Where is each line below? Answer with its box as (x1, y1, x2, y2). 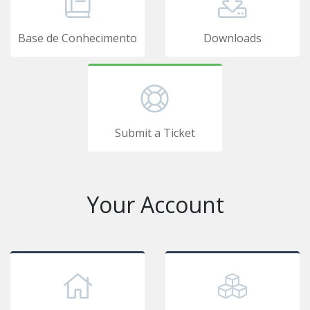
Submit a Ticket (115, 125, 195, 140)
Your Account (86, 190, 224, 219)
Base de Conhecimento (18, 30, 137, 46)
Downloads (203, 30, 262, 46)
